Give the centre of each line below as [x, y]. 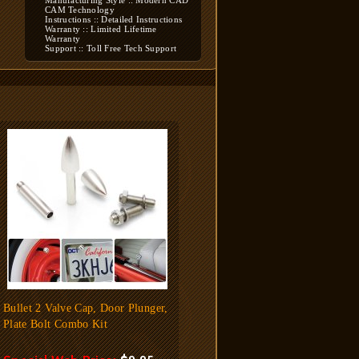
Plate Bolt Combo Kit [55, 324]
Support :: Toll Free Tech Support [111, 48]
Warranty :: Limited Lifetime [101, 29]
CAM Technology [80, 10]
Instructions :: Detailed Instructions [114, 19]
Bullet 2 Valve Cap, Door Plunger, [86, 308]
